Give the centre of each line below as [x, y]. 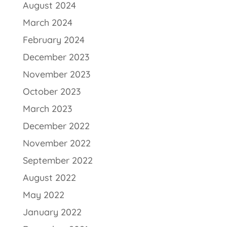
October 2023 [52, 91]
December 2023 [56, 57]
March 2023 [47, 109]
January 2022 [52, 212]
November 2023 [56, 74]
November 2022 [56, 143]
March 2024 [47, 23]
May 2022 [43, 195]
